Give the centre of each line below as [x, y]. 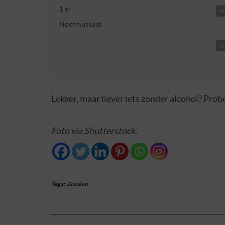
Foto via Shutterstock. [94, 130]
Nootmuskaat [80, 24]
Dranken [77, 183]
